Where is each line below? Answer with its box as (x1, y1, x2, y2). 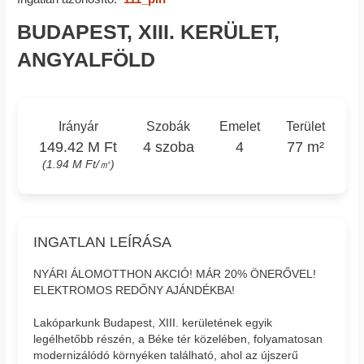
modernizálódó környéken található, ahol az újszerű (33, 349, 299, 362)
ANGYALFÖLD (17, 48, 155, 71)
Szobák (146, 119, 191, 134)
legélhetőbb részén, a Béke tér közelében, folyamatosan (33, 332, 323, 346)
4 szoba (142, 138, 194, 155)
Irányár (58, 119, 98, 134)
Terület (285, 119, 325, 134)
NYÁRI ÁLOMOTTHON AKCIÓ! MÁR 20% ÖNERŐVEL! (33, 267, 317, 281)
